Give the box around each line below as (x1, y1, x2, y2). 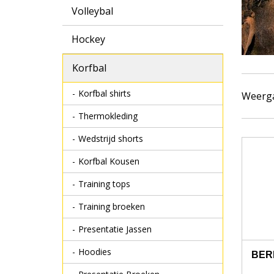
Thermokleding (78, 110, 138, 122)
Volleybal (72, 4, 113, 18)
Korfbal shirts (78, 87, 131, 99)
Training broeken (78, 201, 145, 212)
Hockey (72, 32, 105, 46)
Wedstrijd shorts (78, 133, 143, 144)
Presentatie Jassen (78, 223, 152, 235)
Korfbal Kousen (78, 155, 139, 167)
